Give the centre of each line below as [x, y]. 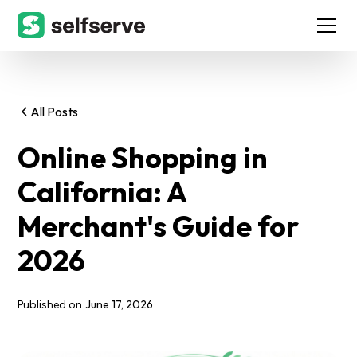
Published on [50, 305]
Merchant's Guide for [159, 226]
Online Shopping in [143, 157]
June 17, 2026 [120, 304]
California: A [102, 192]
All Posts [55, 112]
